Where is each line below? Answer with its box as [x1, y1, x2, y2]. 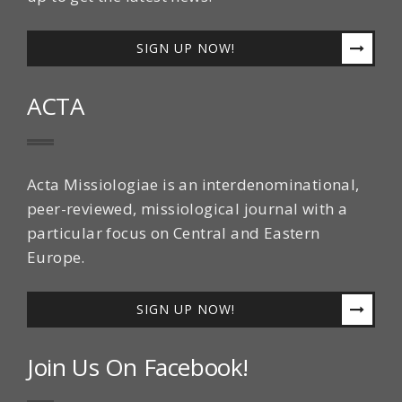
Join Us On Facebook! [27, 350, 249, 383]
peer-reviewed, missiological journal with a [27, 197, 348, 219]
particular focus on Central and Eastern [27, 222, 320, 243]
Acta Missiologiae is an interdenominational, [27, 173, 360, 195]
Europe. [27, 246, 85, 267]
